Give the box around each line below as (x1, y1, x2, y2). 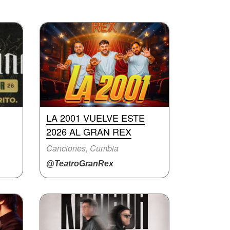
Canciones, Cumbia (46, 142, 119, 154)
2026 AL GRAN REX (46, 125, 131, 138)
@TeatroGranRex (46, 159, 113, 168)
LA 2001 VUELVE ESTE (46, 111, 145, 124)
